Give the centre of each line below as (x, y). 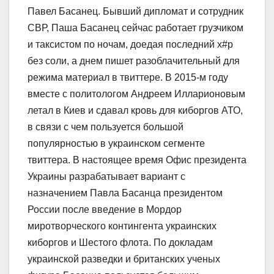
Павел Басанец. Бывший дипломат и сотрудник (135, 11)
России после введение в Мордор (105, 209)
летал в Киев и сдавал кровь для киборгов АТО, (135, 110)
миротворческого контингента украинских (122, 226)
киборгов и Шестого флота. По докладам (120, 242)
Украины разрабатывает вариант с (106, 176)
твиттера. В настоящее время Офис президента (137, 160)
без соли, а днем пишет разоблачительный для (134, 61)
